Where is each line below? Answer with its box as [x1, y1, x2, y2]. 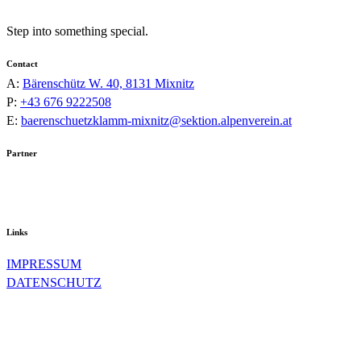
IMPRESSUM [6, 256, 81, 271]
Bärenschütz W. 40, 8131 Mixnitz [23, 76, 194, 90]
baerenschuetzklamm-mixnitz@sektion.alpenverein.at [21, 113, 292, 127]
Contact [6, 58, 38, 68]
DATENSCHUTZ [6, 275, 102, 289]
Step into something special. [6, 23, 148, 38]
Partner [6, 147, 37, 158]
